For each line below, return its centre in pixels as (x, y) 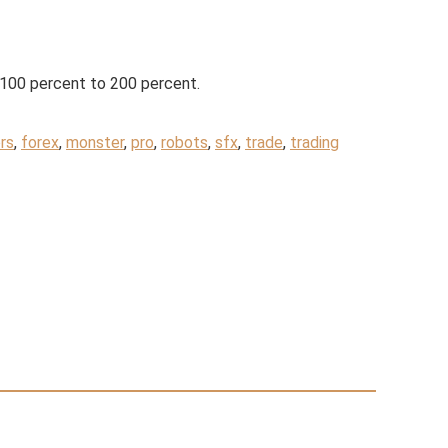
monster (95, 142)
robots (184, 142)
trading (314, 142)
